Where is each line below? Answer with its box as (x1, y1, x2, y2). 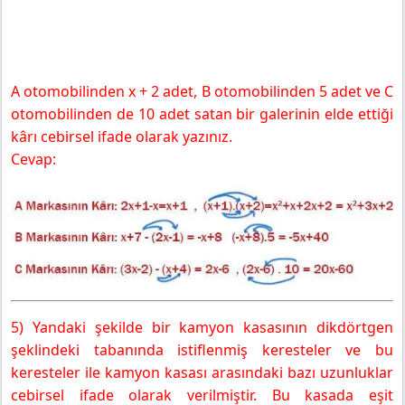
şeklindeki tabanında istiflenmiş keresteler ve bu (11, 340, 393, 361)
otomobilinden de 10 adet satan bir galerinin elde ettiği (11, 103, 393, 124)
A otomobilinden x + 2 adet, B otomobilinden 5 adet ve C (11, 80, 393, 101)
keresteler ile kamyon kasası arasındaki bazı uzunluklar (11, 363, 393, 383)
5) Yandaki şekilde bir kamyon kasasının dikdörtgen (11, 317, 393, 338)
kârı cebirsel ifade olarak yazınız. (11, 126, 232, 146)
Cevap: (11, 148, 56, 169)
